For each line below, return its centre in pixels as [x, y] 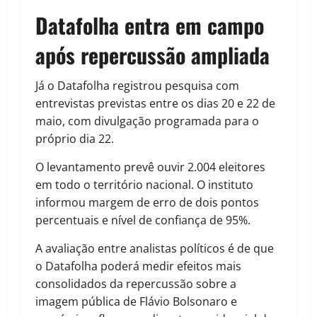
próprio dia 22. [75, 139]
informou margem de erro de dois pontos [147, 203]
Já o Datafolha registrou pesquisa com [137, 86]
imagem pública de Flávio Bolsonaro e [136, 302]
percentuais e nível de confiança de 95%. [143, 220]
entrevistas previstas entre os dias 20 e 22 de [155, 104]
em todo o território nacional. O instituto [144, 185]
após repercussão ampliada [152, 55]
